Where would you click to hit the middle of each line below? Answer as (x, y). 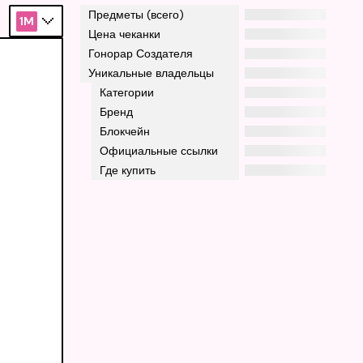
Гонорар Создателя (141, 54)
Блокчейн (125, 132)
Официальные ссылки (159, 151)
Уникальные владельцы (152, 73)
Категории (127, 93)
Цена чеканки (125, 34)
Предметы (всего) (137, 15)
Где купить (128, 171)
